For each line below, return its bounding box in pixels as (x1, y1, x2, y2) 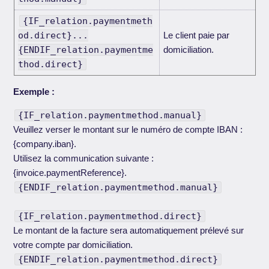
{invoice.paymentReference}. (13, 168, 127, 178)
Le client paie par (163, 30, 229, 41)
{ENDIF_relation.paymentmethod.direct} (18, 254, 219, 265)
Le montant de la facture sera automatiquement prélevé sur (13, 225, 244, 236)
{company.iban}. (13, 139, 77, 150)
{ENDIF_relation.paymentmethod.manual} (18, 182, 219, 193)
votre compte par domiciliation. (13, 240, 133, 250)
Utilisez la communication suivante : (13, 153, 154, 164)
